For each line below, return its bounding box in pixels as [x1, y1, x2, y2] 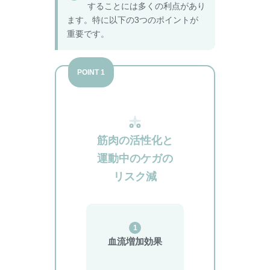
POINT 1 [77, 68, 105, 77]
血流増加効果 [108, 236, 162, 247]
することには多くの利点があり [87, 1, 206, 11]
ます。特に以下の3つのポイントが [67, 15, 198, 25]
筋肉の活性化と [97, 134, 173, 147]
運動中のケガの [97, 152, 173, 165]
